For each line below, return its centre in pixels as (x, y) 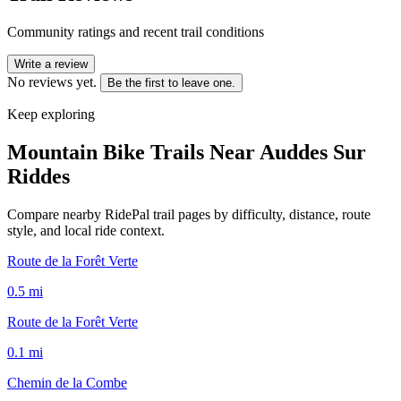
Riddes (38, 176)
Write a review (51, 64)
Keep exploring (51, 114)
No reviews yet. (52, 81)
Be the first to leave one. (171, 82)
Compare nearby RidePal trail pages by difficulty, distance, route (189, 214)
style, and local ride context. (86, 230)
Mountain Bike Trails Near (133, 152)
